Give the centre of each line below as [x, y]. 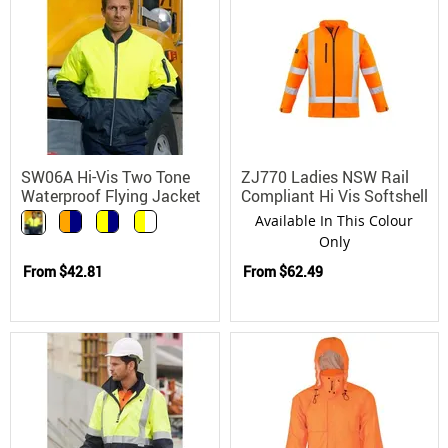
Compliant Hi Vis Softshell [334, 195]
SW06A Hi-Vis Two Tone [105, 176]
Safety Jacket [290, 214]
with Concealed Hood [97, 214]
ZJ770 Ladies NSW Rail [324, 176]
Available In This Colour [334, 220]
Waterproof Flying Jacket [111, 195]
